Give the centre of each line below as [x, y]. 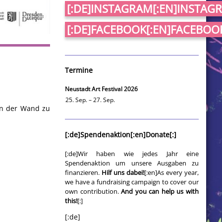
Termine [79, 70]
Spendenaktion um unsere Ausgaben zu [132, 163]
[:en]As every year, [171, 172]
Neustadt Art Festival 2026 [101, 89]
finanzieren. [83, 172]
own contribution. [93, 191]
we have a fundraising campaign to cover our [132, 182]
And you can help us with [160, 191]
